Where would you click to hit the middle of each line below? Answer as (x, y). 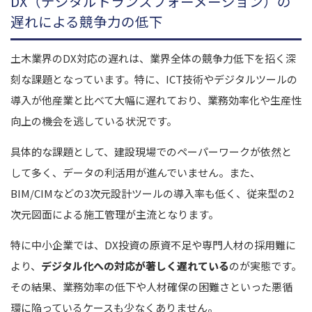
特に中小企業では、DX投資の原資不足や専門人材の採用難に (153, 244)
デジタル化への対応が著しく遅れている (135, 265)
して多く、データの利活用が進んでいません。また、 (135, 172)
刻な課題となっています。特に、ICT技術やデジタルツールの (154, 79)
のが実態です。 (265, 265)
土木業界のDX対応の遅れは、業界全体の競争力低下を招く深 (153, 58)
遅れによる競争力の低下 (87, 21)
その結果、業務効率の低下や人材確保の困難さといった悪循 (151, 286)
